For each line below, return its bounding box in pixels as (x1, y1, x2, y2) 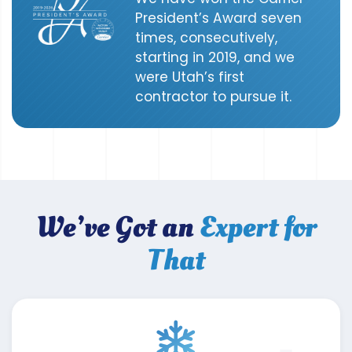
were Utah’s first (135, 67, 245, 86)
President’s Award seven (135, 8, 302, 27)
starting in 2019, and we (135, 47, 295, 67)
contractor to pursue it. (135, 86, 292, 106)
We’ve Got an (35, 207, 200, 247)
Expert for (199, 207, 317, 247)
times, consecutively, (135, 27, 278, 47)
